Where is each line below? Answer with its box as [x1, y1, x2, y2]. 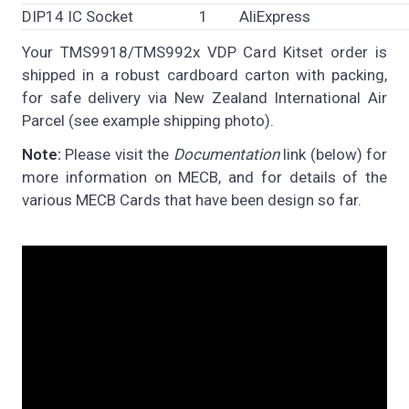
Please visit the [61, 144, 173, 163]
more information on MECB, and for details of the [22, 167, 387, 186]
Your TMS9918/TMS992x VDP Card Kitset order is [22, 42, 387, 61]
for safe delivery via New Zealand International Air [22, 88, 387, 107]
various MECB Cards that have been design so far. [22, 190, 362, 209]
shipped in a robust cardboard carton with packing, [22, 65, 387, 84]
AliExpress [239, 6, 310, 26]
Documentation [173, 144, 279, 163]
